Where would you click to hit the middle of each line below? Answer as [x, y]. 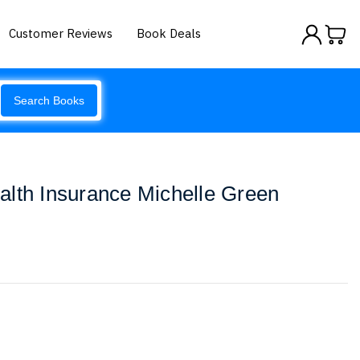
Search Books [49, 100]
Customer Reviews [61, 33]
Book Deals [169, 33]
